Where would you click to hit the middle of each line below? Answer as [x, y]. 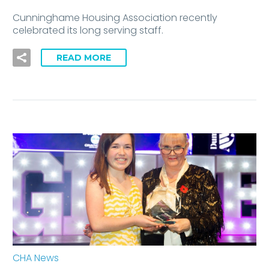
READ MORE [84, 58]
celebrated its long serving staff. [88, 30]
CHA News [36, 258]
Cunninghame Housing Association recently [115, 18]
